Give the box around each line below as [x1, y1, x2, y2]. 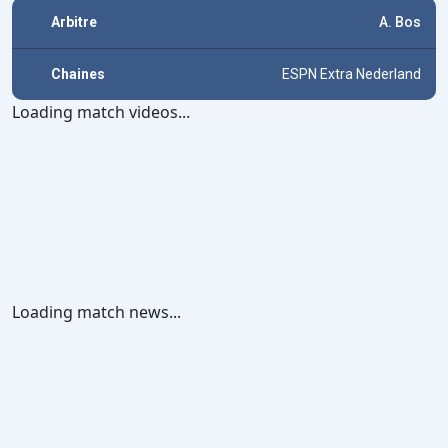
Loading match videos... [12, 101, 190, 123]
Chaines [51, 66, 105, 82]
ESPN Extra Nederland [282, 66, 421, 82]
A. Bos [379, 14, 421, 30]
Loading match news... [12, 301, 181, 323]
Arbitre [51, 14, 97, 30]
